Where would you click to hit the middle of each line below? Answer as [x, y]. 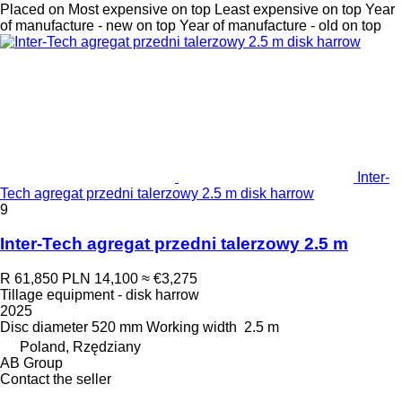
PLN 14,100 [100, 279]
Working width [192, 328]
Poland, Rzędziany [80, 347]
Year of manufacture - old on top [280, 25]
